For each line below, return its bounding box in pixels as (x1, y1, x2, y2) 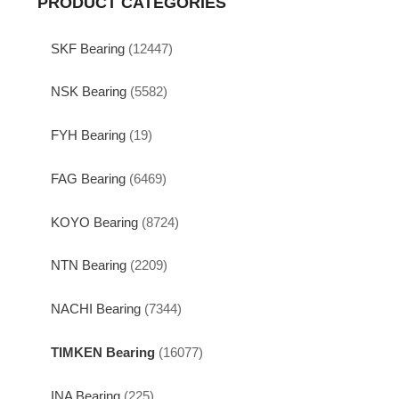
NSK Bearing (51, 84, 126, 100)
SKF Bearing (51, 40, 125, 56)
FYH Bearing (51, 127, 126, 143)
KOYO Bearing (51, 214, 138, 230)
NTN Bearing (51, 257, 126, 273)
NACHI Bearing (51, 301, 141, 317)
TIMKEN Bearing (51, 344, 155, 360)
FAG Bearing (51, 170, 126, 186)
